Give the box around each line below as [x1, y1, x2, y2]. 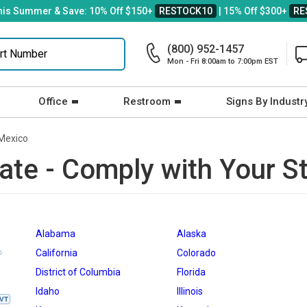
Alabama [36, 228, 75, 239]
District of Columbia [36, 267, 121, 278]
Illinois [177, 286, 203, 297]
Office [38, 95, 68, 108]
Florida [177, 267, 206, 278]
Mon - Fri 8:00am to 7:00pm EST [167, 57, 278, 66]
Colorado [177, 247, 216, 258]
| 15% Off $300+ [217, 5, 289, 16]
